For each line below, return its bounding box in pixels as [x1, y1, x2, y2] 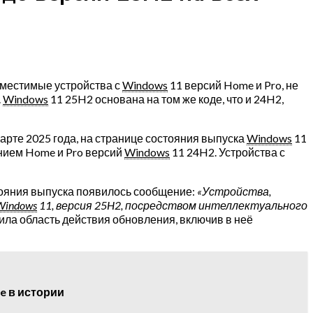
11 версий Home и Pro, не [168, 78, 298, 92]
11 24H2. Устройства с [170, 145, 285, 159]
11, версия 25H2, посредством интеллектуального [37, 198, 307, 212]
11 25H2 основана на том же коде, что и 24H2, [48, 92, 284, 105]
